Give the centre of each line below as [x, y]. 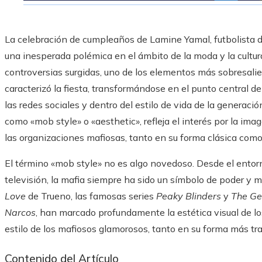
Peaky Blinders [189, 196]
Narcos [20, 213]
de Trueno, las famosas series [91, 196]
